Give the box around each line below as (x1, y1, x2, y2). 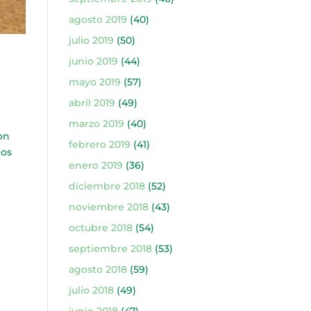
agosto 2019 (68, 13, 127, 26)
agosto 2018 (68, 263, 127, 276)
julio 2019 (68, 34, 114, 47)
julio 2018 (68, 284, 114, 296)
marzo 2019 (68, 117, 124, 130)
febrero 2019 (68, 138, 131, 151)
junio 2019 (68, 55, 118, 67)
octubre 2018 (68, 221, 133, 234)
